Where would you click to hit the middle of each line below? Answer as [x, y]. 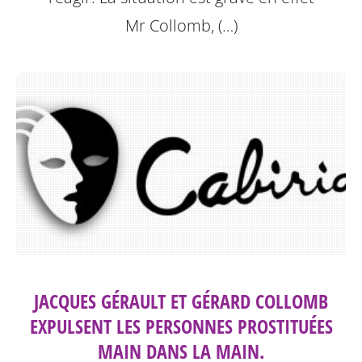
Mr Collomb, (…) [181, 25]
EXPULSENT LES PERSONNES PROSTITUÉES [181, 326]
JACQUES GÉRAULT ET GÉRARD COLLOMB [181, 301]
